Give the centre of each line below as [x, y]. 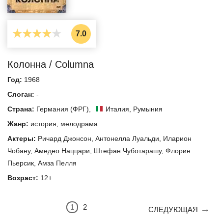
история [43, 124]
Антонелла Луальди [127, 138]
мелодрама [79, 124]
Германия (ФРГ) [63, 109]
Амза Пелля [57, 163]
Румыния [148, 109]
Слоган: [22, 94]
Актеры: [23, 138]
